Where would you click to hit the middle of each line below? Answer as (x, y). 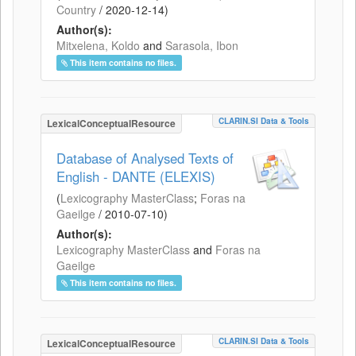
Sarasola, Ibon (202, 45)
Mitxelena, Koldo (98, 45)
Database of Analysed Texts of (145, 158)
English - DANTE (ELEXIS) (136, 176)
